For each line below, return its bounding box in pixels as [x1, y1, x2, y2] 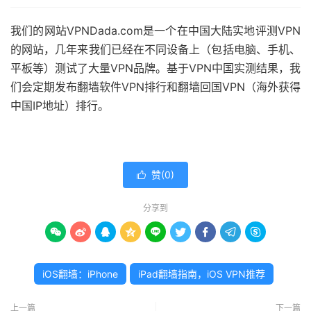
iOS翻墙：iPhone [42, 268, 118, 280]
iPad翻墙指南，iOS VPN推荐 [138, 268, 265, 280]
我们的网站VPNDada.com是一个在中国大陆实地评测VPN [10, 24, 301, 37]
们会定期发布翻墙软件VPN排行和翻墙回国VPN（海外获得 [10, 80, 301, 94]
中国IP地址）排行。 [10, 99, 109, 112]
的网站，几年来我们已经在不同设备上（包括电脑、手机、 [10, 42, 301, 56]
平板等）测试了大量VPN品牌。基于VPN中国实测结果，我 [10, 61, 301, 75]
